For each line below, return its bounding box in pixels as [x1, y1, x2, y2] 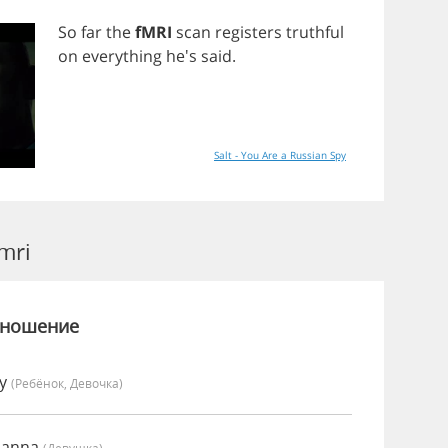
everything [82, 45, 162, 67]
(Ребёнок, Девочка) [11, 375, 123, 391]
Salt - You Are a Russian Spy [214, 148, 346, 162]
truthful [286, 21, 344, 43]
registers [215, 21, 282, 43]
